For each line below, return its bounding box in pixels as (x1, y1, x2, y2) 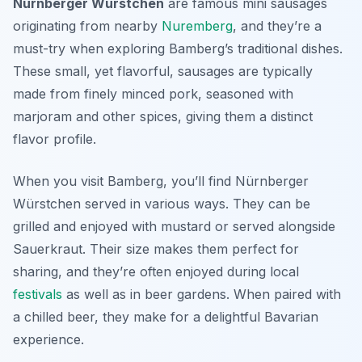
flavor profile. (13, 131, 96, 148)
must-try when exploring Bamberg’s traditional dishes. (13, 40, 343, 57)
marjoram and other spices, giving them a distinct (13, 108, 313, 125)
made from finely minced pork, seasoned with (13, 86, 293, 103)
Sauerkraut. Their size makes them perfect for (13, 241, 299, 258)
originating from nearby (13, 18, 162, 35)
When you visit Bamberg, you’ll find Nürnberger (13, 173, 309, 190)
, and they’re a (233, 18, 322, 35)
